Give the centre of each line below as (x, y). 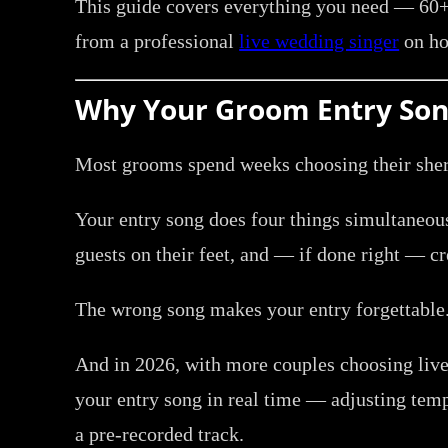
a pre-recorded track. (160, 433)
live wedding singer (319, 40)
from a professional (157, 40)
